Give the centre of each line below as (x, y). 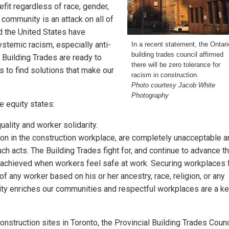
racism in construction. (165, 75)
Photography (150, 95)
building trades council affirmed (177, 54)
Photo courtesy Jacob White (173, 85)
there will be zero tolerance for (176, 64)
